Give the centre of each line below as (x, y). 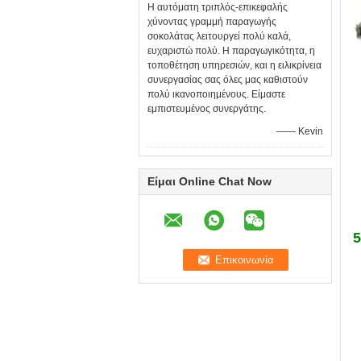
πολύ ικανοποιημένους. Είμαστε (216, 94)
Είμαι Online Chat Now (210, 181)
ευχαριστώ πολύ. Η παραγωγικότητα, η (231, 51)
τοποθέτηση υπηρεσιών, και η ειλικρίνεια (234, 65)
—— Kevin (300, 131)
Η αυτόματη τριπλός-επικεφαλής (218, 7)
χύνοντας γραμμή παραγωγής (212, 22)
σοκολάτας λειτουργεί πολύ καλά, (219, 36)
